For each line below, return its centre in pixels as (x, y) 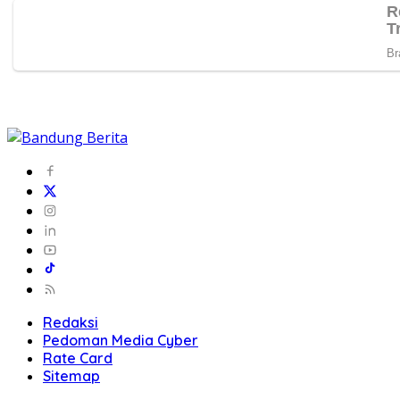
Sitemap (71, 375)
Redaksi (71, 322)
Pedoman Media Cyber (121, 340)
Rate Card (78, 358)
